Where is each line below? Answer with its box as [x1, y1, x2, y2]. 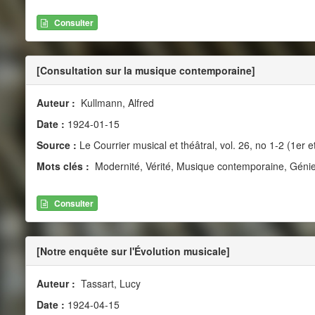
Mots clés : [36, 159, 92, 174]
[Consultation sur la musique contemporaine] [36, 63, 255, 78]
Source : [36, 138, 77, 153]
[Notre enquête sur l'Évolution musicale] [36, 243, 230, 258]
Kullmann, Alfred [77, 96, 154, 110]
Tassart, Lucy [77, 276, 141, 290]
